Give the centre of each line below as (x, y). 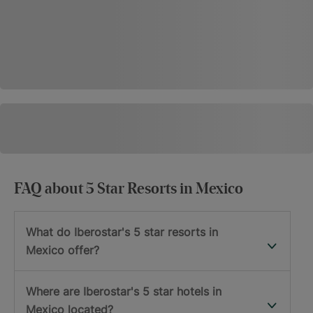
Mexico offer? (63, 250)
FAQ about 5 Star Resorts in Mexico (129, 190)
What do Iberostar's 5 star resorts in (122, 232)
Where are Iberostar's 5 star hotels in (124, 292)
